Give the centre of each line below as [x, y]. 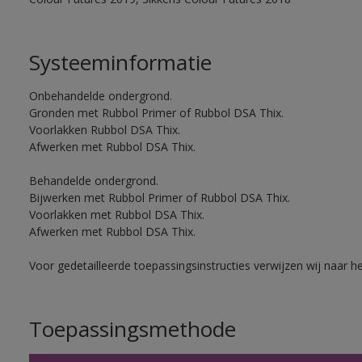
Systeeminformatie [120, 62]
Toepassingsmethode [132, 329]
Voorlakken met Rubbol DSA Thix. [116, 215]
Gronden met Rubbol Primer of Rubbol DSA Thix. [156, 113]
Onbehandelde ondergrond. [100, 96]
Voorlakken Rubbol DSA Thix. [104, 130]
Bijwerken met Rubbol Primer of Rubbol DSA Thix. [159, 198]
